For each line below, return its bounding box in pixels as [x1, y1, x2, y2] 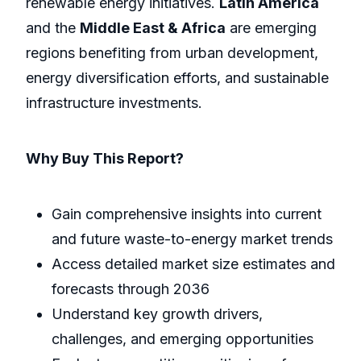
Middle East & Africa [80, 19, 226, 37]
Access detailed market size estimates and [52, 255, 335, 273]
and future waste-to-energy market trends [52, 230, 333, 248]
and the [26, 19, 80, 37]
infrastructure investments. [26, 94, 202, 112]
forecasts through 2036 [52, 280, 210, 298]
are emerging [226, 19, 317, 37]
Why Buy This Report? [26, 150, 184, 168]
